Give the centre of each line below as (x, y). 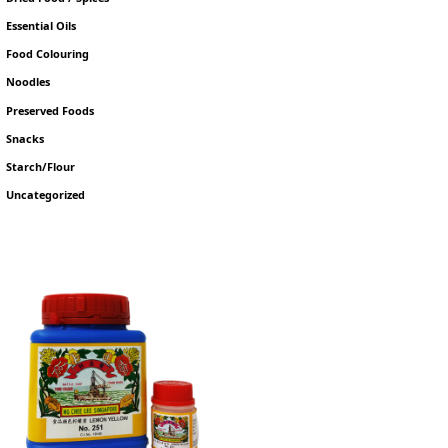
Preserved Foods (50, 110)
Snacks (25, 138)
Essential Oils (41, 26)
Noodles (28, 82)
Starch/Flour (41, 166)
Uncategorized (46, 195)
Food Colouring (48, 54)
